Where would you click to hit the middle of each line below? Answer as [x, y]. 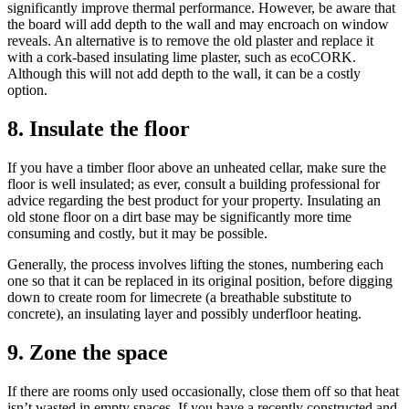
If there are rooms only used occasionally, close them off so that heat [203, 392]
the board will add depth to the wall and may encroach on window [198, 25]
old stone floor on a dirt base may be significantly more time [179, 217]
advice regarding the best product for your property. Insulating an [194, 201]
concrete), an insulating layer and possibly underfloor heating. [184, 314]
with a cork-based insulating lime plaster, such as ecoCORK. [182, 58]
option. [27, 90]
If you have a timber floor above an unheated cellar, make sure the [197, 168]
